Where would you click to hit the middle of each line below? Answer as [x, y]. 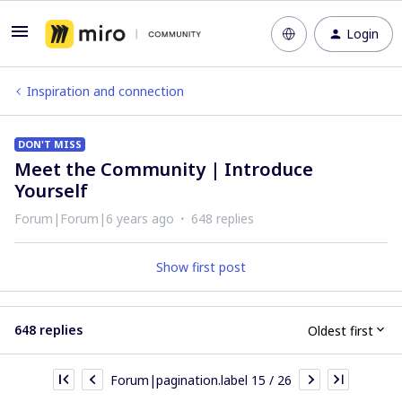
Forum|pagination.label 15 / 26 [201, 380]
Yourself [51, 191]
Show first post [201, 267]
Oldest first [341, 330]
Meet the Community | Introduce [164, 169]
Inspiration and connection [105, 91]
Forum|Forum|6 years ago [94, 218]
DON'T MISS [50, 144]
